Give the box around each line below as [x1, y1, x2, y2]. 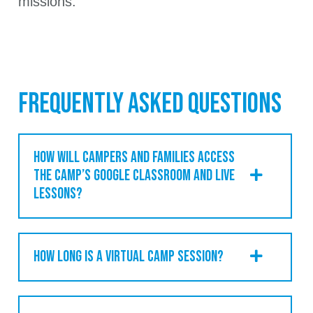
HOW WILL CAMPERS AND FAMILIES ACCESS [34, 147, 235, 167]
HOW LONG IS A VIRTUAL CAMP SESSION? [34, 247, 224, 266]
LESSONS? [34, 184, 82, 203]
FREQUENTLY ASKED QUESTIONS [18, 87, 282, 121]
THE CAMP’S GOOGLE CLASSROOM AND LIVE [34, 166, 235, 185]
